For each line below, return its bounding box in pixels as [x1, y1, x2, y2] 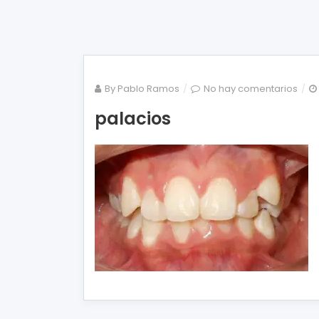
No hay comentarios [204, 82, 298, 95]
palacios [95, 107, 171, 130]
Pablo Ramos [117, 82, 179, 95]
